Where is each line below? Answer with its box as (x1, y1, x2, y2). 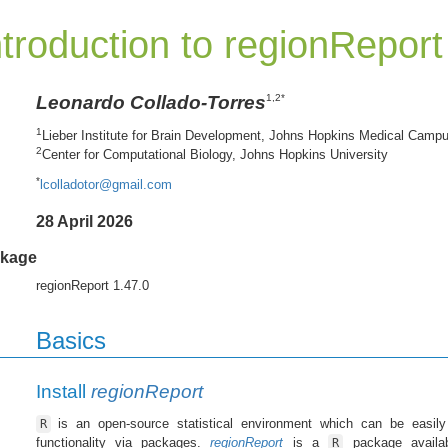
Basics (35, 327, 106, 355)
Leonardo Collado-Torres (35, 91, 266, 113)
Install (35, 381, 91, 403)
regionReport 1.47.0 (35, 278, 149, 294)
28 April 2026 (35, 213, 133, 231)
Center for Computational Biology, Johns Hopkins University (41, 147, 388, 163)
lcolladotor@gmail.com (39, 177, 172, 193)
